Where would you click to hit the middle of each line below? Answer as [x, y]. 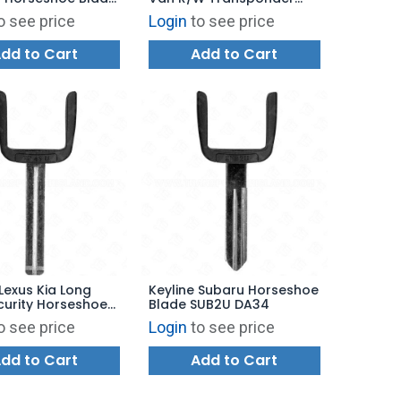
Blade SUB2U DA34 [209, 304]
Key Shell [178, 12]
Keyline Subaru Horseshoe [234, 290]
